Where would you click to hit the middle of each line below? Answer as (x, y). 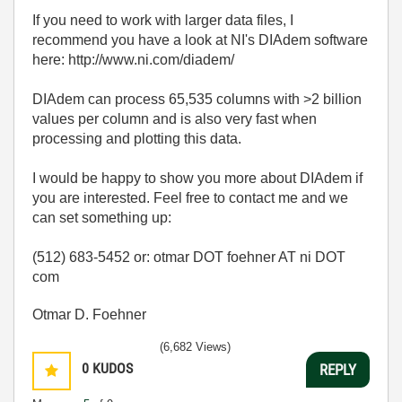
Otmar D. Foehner (89, 315)
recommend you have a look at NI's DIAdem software (200, 40)
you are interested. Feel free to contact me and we (190, 198)
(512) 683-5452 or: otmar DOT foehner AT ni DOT (189, 257)
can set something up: (102, 218)
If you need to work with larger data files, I (163, 20)
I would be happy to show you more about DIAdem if (197, 178)
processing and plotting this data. (137, 139)
